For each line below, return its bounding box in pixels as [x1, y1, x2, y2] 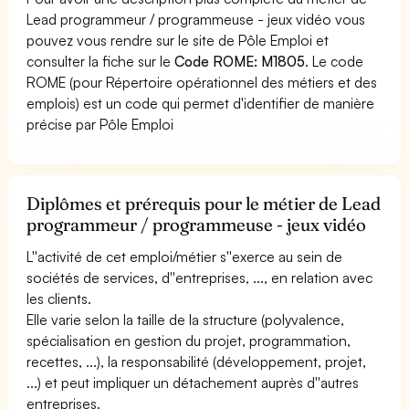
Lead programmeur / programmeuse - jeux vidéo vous [26, 9, 366, 28]
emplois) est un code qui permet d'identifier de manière [26, 93, 375, 112]
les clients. [26, 288, 92, 308]
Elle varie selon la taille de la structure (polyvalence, [26, 309, 345, 329]
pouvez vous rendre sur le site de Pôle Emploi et [26, 30, 330, 49]
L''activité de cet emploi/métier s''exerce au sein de [26, 246, 343, 266]
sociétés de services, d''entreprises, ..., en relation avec [26, 267, 373, 287]
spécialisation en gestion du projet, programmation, [26, 330, 351, 350]
